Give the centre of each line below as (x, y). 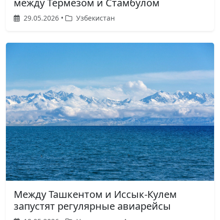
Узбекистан (95, 18)
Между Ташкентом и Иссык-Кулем (95, 194)
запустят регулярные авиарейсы (92, 206)
